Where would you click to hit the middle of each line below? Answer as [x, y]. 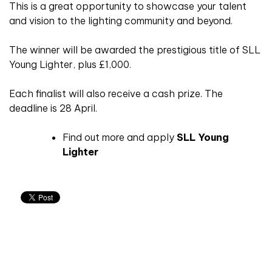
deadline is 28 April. [53, 108]
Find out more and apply [120, 138]
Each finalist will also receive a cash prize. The [116, 94]
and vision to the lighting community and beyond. [121, 21]
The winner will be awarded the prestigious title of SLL [135, 50]
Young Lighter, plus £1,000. [70, 65]
